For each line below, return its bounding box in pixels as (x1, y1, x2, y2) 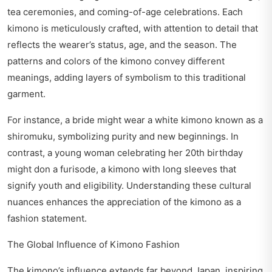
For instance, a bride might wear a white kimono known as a (7, 114, 263, 126)
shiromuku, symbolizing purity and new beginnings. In (7, 131, 239, 143)
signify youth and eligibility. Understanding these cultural (7, 180, 251, 192)
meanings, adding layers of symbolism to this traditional (7, 72, 246, 84)
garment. (7, 88, 46, 100)
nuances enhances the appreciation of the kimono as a (7, 196, 241, 208)
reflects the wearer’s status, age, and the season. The (7, 39, 237, 51)
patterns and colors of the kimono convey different (7, 55, 225, 67)
